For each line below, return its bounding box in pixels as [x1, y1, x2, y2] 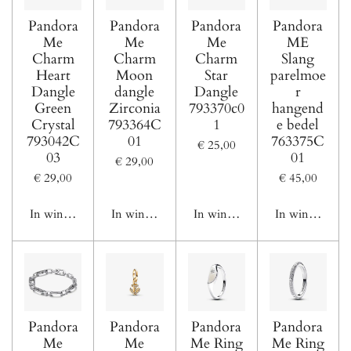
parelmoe [270, 65, 326, 85]
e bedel [277, 114, 320, 135]
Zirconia [108, 98, 161, 118]
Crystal [31, 114, 75, 135]
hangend [272, 98, 324, 118]
